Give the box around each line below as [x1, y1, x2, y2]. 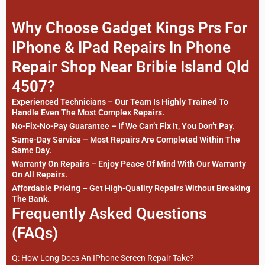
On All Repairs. [12, 170, 67, 180]
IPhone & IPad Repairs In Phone [12, 38, 231, 57]
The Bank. [12, 194, 50, 204]
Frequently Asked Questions [12, 205, 206, 223]
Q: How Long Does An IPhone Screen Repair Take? [12, 253, 194, 263]
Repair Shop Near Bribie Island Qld [12, 58, 250, 76]
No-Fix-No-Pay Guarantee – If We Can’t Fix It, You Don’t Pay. [12, 121, 235, 131]
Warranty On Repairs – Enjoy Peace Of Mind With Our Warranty [12, 159, 246, 169]
